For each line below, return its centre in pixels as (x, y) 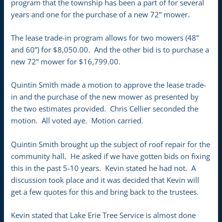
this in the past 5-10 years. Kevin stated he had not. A (104, 168)
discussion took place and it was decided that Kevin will (105, 180)
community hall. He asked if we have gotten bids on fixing (111, 156)
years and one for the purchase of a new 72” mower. (101, 14)
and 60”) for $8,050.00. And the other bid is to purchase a (110, 50)
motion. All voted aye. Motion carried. (77, 121)
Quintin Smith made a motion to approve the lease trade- (109, 85)
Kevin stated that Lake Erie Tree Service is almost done (104, 215)
